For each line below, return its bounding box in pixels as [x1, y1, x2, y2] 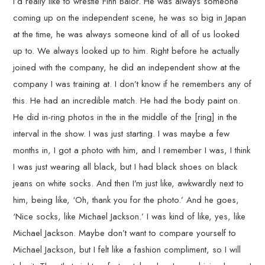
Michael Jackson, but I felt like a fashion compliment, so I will [13, 243, 241, 256]
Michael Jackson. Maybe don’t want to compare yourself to [13, 226, 237, 240]
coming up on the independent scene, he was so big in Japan [13, 11, 247, 24]
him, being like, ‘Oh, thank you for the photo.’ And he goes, [13, 193, 240, 206]
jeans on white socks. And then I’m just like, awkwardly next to [13, 176, 244, 190]
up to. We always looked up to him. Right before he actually [13, 44, 240, 57]
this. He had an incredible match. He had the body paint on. [13, 93, 241, 107]
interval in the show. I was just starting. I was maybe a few [13, 127, 230, 140]
